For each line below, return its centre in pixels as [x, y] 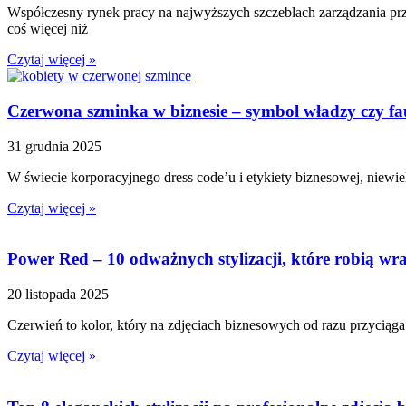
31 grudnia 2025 [54, 146]
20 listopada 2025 [58, 294]
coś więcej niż [48, 29]
